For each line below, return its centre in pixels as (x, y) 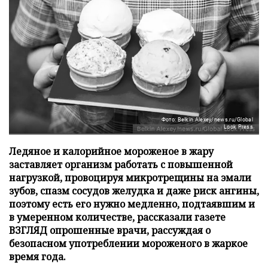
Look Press (238, 127)
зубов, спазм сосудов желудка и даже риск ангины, (134, 191)
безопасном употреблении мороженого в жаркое (128, 243)
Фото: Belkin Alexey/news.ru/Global (207, 119)
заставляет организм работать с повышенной (121, 164)
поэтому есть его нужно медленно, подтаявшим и (132, 204)
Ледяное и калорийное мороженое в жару (111, 151)
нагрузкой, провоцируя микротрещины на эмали (130, 177)
